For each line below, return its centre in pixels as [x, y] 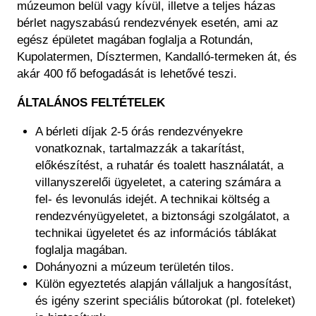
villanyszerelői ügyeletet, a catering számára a [158, 183]
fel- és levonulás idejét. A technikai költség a [152, 200]
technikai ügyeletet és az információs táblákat [156, 233]
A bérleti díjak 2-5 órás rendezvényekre [139, 132]
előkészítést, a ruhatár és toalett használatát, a [159, 166]
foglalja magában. [81, 250]
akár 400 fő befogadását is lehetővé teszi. [127, 74]
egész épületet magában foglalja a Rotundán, [135, 40]
